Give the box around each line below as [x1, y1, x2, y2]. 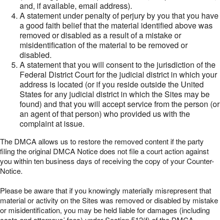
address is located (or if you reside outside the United [20, 79, 204, 90]
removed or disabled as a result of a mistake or [20, 29, 181, 41]
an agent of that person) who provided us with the [20, 108, 190, 119]
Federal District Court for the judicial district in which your [20, 69, 217, 80]
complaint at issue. [20, 118, 84, 129]
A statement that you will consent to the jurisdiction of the [20, 59, 216, 70]
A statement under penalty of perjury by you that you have [20, 10, 219, 21]
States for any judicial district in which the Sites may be [20, 88, 210, 100]
